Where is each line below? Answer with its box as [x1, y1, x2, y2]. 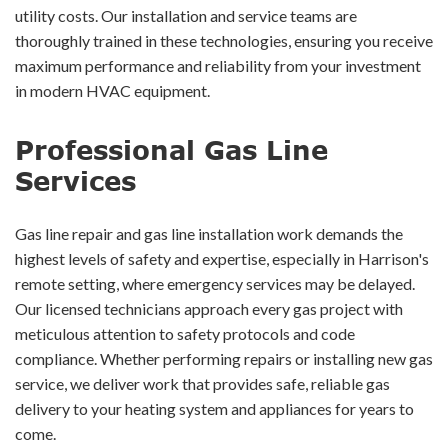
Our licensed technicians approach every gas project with [15, 298, 403, 318]
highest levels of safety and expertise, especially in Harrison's [15, 248, 429, 268]
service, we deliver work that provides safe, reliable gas [15, 373, 390, 393]
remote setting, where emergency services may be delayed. [15, 273, 415, 293]
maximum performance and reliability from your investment [15, 55, 421, 75]
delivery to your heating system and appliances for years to [15, 398, 414, 418]
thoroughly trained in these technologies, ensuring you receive [15, 30, 433, 50]
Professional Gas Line [15, 133, 328, 165]
